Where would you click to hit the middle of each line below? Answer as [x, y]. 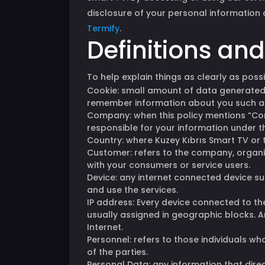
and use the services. [132, 190]
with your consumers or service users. [169, 165]
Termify [103, 28]
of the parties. [117, 252]
